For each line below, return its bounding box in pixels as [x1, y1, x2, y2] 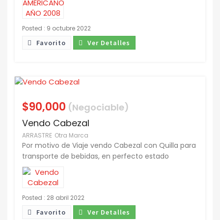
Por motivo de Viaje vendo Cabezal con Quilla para [22, 140, 196, 151]
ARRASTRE [22, 131, 52, 140]
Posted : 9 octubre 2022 [22, 24, 91, 33]
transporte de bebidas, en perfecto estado [22, 151, 169, 162]
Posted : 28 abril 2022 [22, 193, 84, 202]
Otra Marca [55, 131, 88, 140]
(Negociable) [66, 101, 129, 114]
